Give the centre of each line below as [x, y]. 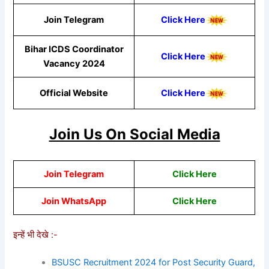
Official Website [74, 93]
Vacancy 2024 [74, 64]
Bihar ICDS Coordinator [74, 50]
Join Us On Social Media [134, 134]
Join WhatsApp [74, 201]
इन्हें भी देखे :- [37, 235]
